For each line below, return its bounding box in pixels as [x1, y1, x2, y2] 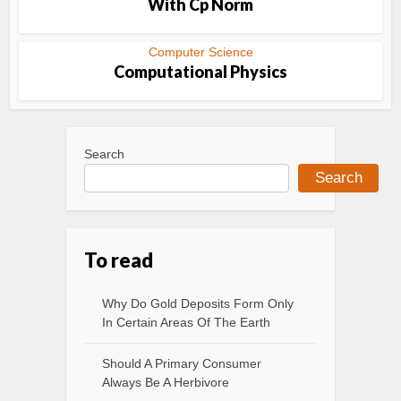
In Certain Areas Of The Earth [102, 315, 270, 329]
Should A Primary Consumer [102, 356, 261, 371]
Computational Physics [114, 62, 287, 81]
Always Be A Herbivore [102, 375, 229, 389]
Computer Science [148, 45, 253, 59]
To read [84, 248, 153, 272]
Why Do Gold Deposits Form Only [102, 296, 294, 311]
